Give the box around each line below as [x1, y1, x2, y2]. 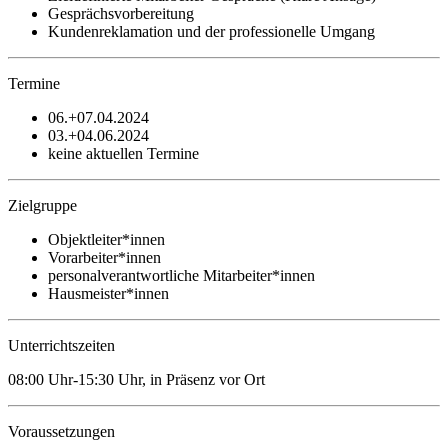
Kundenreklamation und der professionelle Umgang [48, 22, 375, 40]
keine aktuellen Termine [48, 144, 199, 162]
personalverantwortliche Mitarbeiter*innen [48, 266, 315, 284]
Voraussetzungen [8, 422, 115, 440]
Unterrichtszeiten [8, 336, 115, 354]
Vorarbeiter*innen [48, 248, 161, 266]
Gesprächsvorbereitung [48, 4, 194, 22]
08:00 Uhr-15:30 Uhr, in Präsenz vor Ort [8, 370, 265, 388]
